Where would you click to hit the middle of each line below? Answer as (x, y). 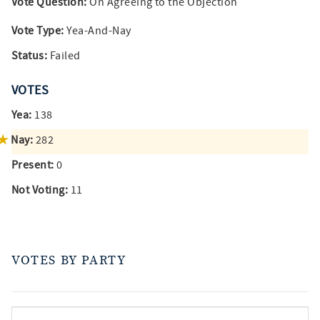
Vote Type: (38, 31)
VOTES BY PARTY (69, 260)
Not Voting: (40, 190)
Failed (64, 56)
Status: (30, 56)
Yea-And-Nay (97, 31)
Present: (33, 165)
